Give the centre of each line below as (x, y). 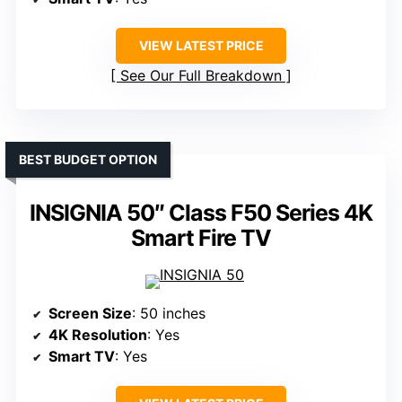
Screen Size (90, 314)
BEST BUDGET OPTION (88, 160)
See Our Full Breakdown (201, 76)
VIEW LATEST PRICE (201, 46)
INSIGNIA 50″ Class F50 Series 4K (201, 213)
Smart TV (82, 357)
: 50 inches (169, 314)
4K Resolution (98, 335)
